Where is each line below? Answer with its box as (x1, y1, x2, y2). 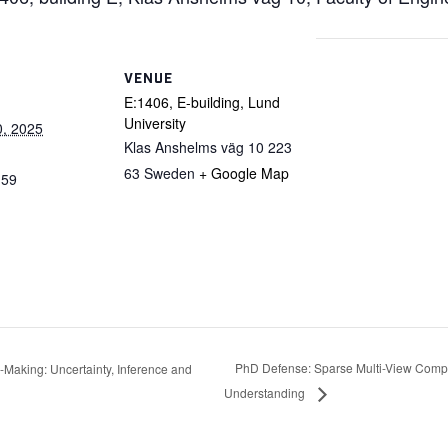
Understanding (223, 384, 308, 402)
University (124, 113, 186, 133)
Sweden (144, 163, 195, 183)
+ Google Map (199, 163, 289, 183)
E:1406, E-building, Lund (124, 92, 280, 112)
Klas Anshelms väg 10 (124, 137, 264, 157)
